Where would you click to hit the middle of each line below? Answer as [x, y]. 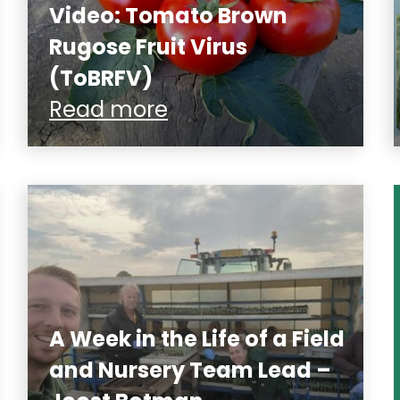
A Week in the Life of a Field [197, 338]
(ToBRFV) [101, 78]
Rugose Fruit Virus [148, 46]
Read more [108, 109]
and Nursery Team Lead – [190, 370]
